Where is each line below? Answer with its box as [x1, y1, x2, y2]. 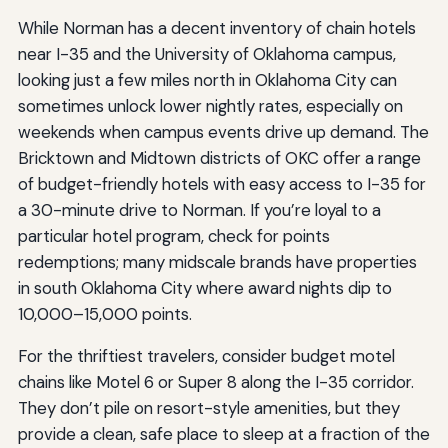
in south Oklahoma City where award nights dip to [17, 277, 392, 300]
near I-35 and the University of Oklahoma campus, [17, 43, 396, 66]
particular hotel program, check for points [17, 225, 330, 248]
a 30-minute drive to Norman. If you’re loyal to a [17, 199, 381, 222]
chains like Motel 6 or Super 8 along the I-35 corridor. [17, 371, 414, 394]
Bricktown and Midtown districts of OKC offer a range [17, 147, 421, 170]
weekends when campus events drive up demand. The [17, 121, 429, 144]
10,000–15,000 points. [17, 303, 192, 326]
